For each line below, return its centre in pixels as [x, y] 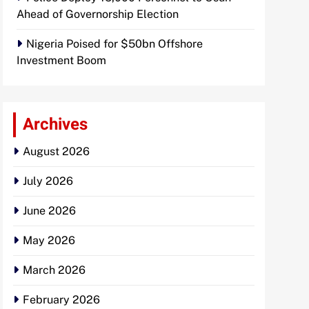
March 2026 [54, 270]
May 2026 [49, 241]
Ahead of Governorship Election [98, 14]
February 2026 [61, 300]
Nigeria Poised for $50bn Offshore [114, 44]
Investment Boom [61, 61]
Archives [55, 125]
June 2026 [49, 211]
